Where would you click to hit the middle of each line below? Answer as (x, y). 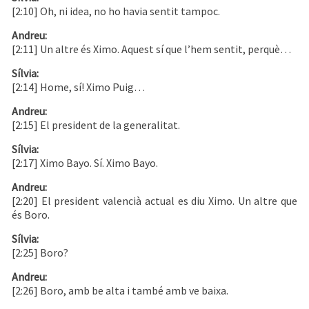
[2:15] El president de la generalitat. (96, 125)
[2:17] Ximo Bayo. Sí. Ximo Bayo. (85, 163)
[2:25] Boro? (40, 253)
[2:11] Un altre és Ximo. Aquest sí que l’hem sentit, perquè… (151, 49)
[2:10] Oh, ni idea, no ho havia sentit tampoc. (116, 11)
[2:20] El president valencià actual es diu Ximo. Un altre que (154, 201)
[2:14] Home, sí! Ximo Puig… (78, 87)
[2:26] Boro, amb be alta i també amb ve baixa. (120, 291)
